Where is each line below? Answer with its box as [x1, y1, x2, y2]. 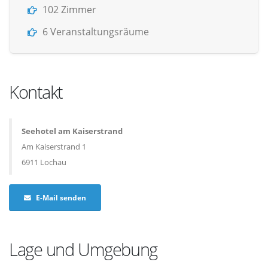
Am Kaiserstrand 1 [22, 141, 86, 152]
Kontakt [9, 80, 63, 103]
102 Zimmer [42, 3, 96, 16]
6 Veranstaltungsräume [42, 25, 149, 38]
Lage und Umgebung [9, 237, 157, 261]
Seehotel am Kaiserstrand [22, 126, 123, 136]
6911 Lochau [22, 157, 66, 167]
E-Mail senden [36, 192, 86, 202]
